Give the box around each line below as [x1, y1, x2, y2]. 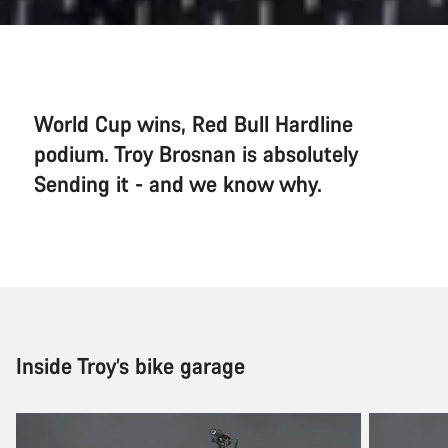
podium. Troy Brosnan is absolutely [34, 138, 358, 168]
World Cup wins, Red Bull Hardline [34, 108, 353, 138]
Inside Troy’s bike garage [16, 350, 245, 380]
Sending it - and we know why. [34, 168, 322, 198]
